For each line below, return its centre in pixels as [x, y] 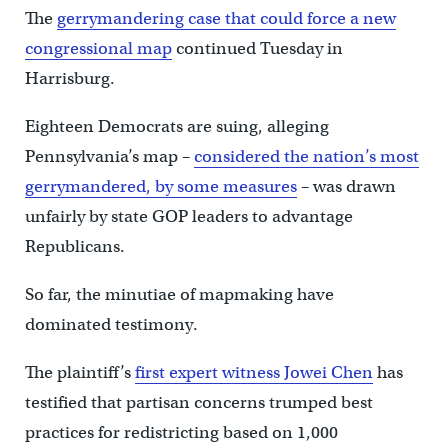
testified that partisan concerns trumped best [198, 403]
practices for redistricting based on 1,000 [181, 433]
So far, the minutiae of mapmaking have [179, 295]
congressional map [98, 49]
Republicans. [74, 247]
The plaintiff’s [79, 373]
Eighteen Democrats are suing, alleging [176, 127]
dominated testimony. [111, 325]
